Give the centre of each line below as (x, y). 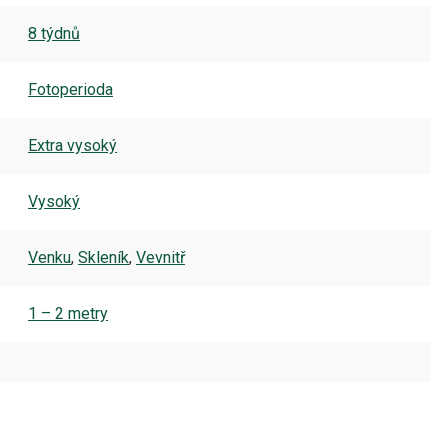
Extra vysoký (72, 145)
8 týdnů (54, 33)
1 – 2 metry (68, 313)
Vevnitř (160, 257)
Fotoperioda (70, 89)
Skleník (103, 257)
